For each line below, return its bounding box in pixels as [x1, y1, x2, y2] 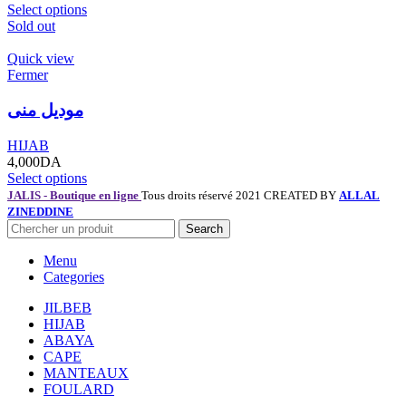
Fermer [7, 67, 48, 83]
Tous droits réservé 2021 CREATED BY [141, 188, 339, 202]
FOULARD [43, 381, 114, 397]
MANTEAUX [43, 364, 129, 381]
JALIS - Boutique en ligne [7, 188, 141, 202]
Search [186, 221, 223, 236]
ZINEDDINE [7, 204, 73, 218]
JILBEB [43, 299, 92, 315]
